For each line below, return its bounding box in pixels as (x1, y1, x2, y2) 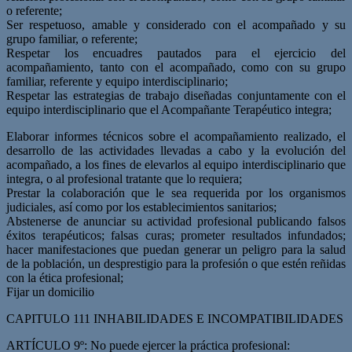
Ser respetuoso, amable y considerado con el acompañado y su (6, 17, 346, 31)
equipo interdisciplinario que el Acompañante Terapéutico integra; (6, 102, 332, 116)
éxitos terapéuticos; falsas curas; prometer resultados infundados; (6, 228, 346, 242)
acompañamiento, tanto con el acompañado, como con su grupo (6, 60, 346, 74)
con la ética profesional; (6, 270, 123, 284)
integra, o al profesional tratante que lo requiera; (6, 171, 242, 185)
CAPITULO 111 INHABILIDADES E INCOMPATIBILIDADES (6, 311, 343, 325)
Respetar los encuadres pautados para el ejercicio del (6, 46, 346, 60)
